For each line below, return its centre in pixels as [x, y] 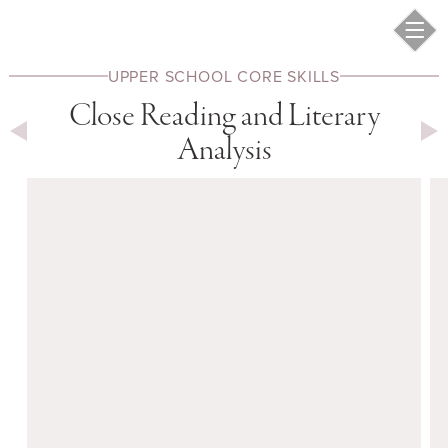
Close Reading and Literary [224, 118]
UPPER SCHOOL [170, 75]
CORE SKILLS [286, 75]
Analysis [224, 152]
